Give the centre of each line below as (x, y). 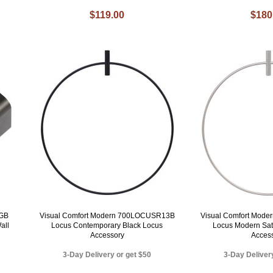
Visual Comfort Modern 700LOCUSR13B (107, 215)
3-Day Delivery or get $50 (107, 254)
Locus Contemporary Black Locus (107, 225)
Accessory (107, 235)
